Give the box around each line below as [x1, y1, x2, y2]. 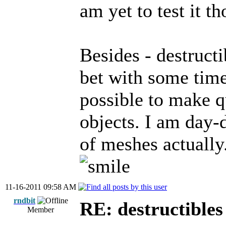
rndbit [14, 196, 35, 205]
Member [27, 205, 54, 214]
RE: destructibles [80, 198, 223, 219]
